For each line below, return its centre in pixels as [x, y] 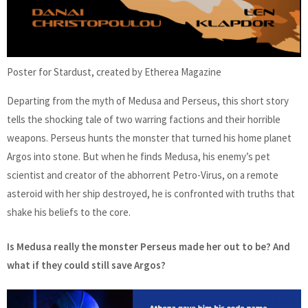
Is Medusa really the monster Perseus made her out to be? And [148, 246]
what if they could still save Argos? [86, 265]
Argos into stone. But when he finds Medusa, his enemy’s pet [139, 157]
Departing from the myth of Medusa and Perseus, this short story [148, 101]
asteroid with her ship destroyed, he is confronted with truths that [151, 194]
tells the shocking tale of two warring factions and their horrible [144, 120]
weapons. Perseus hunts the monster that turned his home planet [149, 138]
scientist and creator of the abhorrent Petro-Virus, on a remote [143, 175]
